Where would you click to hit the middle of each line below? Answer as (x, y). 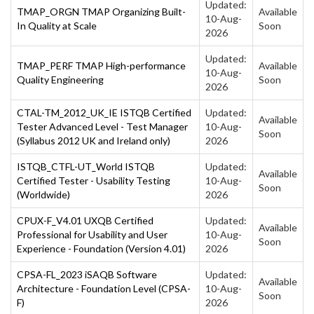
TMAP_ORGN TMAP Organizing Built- (101, 11)
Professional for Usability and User (92, 234)
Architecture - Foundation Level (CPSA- (104, 288)
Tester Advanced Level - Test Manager (102, 126)
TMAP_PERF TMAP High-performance (101, 65)
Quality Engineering (60, 79)
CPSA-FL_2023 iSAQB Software (87, 274)
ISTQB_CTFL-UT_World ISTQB (86, 166)
